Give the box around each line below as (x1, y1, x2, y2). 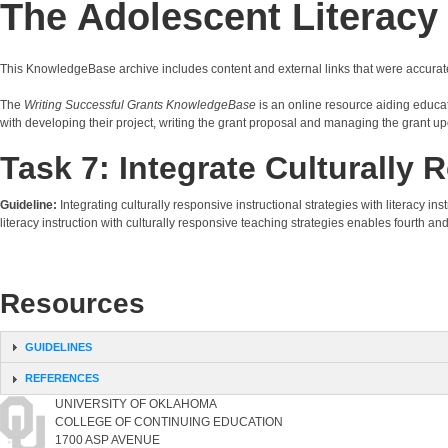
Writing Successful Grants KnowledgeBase (24, 97, 256, 112)
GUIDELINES (24, 340, 92, 353)
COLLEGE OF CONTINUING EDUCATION (55, 415, 283, 430)
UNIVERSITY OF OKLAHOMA (55, 397, 217, 412)
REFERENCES (24, 372, 99, 385)
